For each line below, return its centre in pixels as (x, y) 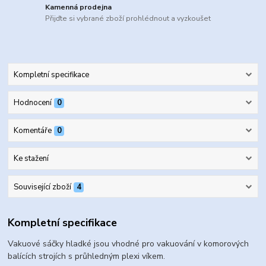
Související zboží (42, 187)
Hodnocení (32, 102)
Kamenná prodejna (79, 7)
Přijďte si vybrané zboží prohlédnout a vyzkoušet (128, 19)
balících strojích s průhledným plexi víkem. (87, 256)
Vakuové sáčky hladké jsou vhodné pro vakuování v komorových (129, 244)
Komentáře (32, 131)
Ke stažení (31, 159)
